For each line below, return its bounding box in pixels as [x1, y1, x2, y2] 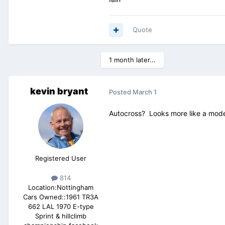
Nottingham [57, 183, 93, 192]
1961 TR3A [66, 193, 98, 201]
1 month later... [109, 56, 156, 64]
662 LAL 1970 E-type [28, 202, 94, 211]
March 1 [133, 87, 157, 96]
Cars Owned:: [23, 193, 66, 201]
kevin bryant [30, 86, 88, 97]
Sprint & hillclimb [35, 212, 86, 220]
